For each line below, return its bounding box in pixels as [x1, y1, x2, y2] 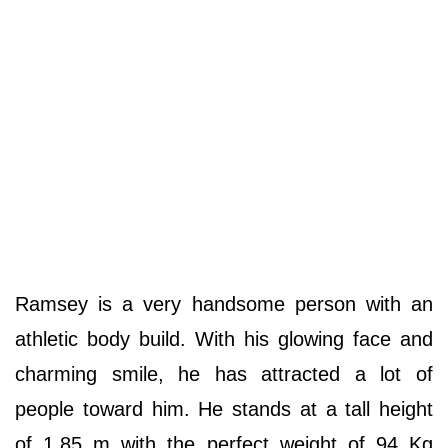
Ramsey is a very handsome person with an [15, 293, 433, 316]
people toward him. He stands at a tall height [15, 398, 433, 421]
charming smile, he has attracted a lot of [15, 363, 433, 386]
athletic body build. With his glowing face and [15, 328, 433, 351]
